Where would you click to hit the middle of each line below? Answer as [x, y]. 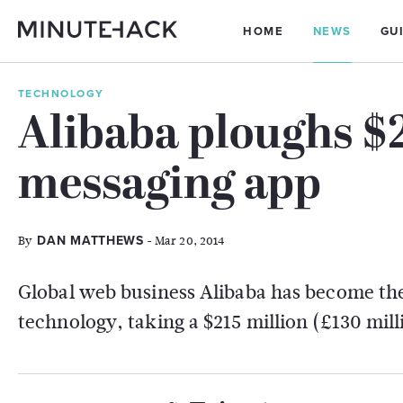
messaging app [170, 187]
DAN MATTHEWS [90, 241]
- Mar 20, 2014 [184, 241]
